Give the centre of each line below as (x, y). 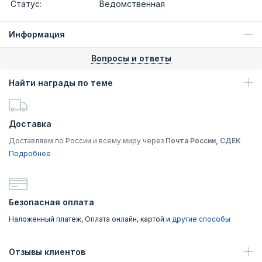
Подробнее (30, 154)
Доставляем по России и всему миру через (87, 141)
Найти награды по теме (61, 83)
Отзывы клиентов (47, 252)
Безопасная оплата (51, 202)
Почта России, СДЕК (203, 141)
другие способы (201, 219)
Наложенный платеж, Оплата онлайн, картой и (90, 219)
